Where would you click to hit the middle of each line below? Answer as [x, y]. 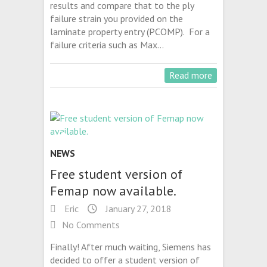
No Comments [91, 225]
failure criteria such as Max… [107, 45]
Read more [191, 75]
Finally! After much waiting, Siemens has [131, 247]
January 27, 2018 [137, 209]
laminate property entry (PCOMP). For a [130, 32]
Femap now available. [113, 191]
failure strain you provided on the [117, 19]
